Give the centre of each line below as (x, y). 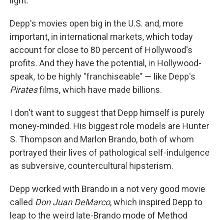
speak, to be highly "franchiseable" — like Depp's (103, 77)
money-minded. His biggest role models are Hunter (110, 126)
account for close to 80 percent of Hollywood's (101, 50)
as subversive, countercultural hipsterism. (92, 166)
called (22, 202)
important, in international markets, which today (101, 37)
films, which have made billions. (100, 90)
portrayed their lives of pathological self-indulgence (110, 153)
